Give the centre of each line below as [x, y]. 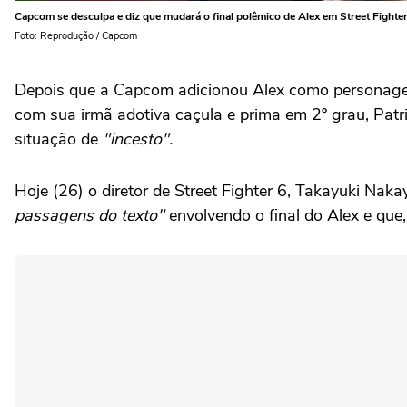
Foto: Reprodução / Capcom [76, 35]
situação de [59, 139]
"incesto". [138, 139]
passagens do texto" [89, 215]
